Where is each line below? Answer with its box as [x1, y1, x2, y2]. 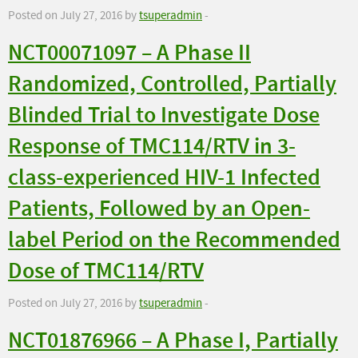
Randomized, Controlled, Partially [8, 70, 336, 100]
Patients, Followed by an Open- [8, 194, 310, 225]
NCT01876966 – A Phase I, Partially [8, 326, 338, 356]
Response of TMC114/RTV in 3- [8, 132, 296, 162]
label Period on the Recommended [8, 225, 340, 256]
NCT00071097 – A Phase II [8, 38, 251, 69]
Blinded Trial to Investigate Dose [8, 101, 320, 131]
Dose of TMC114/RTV [8, 257, 204, 287]
